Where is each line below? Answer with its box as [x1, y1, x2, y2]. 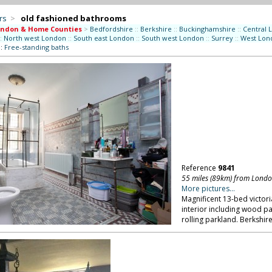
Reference [181, 163, 218, 173]
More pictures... [181, 183, 235, 194]
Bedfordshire [89, 24, 133, 33]
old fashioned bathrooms [20, 13, 126, 24]
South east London [73, 33, 134, 42]
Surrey [211, 33, 233, 42]
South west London [141, 33, 204, 42]
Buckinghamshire [178, 24, 236, 33]
